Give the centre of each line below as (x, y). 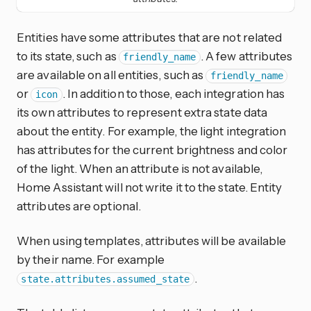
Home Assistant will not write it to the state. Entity (150, 187)
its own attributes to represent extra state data (142, 112)
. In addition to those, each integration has (174, 94)
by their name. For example (91, 260)
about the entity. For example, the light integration (152, 131)
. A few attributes (246, 56)
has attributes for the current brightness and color (152, 150)
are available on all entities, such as (111, 75)
